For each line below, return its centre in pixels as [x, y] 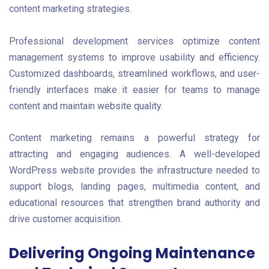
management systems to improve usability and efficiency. [134, 57]
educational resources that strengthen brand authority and [134, 202]
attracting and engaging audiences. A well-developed [134, 154]
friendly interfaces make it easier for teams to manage [134, 89]
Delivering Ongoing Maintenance [132, 253]
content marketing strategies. [70, 9]
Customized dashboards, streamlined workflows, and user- [134, 73]
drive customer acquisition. [65, 219]
